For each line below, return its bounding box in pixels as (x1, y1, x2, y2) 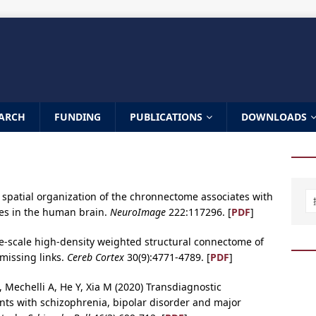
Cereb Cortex (67, 250, 124, 264)
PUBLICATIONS (130, 110, 202, 123)
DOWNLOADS (241, 110, 307, 123)
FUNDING (54, 110, 101, 123)
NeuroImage (110, 205, 166, 219)
